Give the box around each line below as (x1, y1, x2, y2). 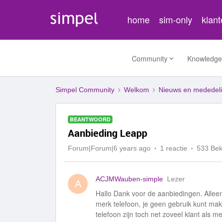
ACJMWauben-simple (96, 175, 163, 183)
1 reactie (160, 144, 187, 152)
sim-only (159, 13, 193, 26)
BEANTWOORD (70, 115, 111, 123)
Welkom (124, 86, 149, 94)
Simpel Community (55, 86, 114, 94)
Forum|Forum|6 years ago (68, 144, 151, 152)
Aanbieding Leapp (68, 126, 147, 140)
